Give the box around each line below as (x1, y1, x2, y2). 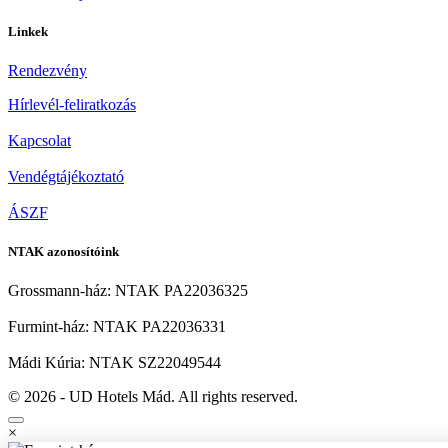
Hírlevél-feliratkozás (8, 95, 136, 113)
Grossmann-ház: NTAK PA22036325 (8, 282, 248, 300)
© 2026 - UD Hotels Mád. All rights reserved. (8, 388, 298, 406)
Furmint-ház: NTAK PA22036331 (8, 318, 226, 336)
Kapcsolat (8, 131, 71, 149)
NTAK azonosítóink (8, 244, 119, 260)
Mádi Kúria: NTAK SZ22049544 (8, 354, 221, 372)
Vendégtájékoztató (8, 167, 124, 185)
